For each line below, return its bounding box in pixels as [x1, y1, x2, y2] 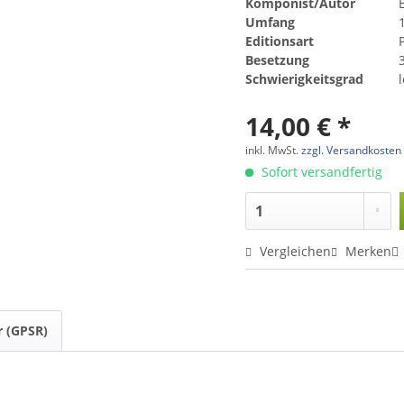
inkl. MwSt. [245, 142, 302, 158]
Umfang [245, 13, 296, 31]
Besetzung [245, 50, 310, 69]
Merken [345, 242, 392, 260]
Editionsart [245, 32, 315, 50]
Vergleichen [256, 242, 332, 260]
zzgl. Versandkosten [301, 142, 402, 158]
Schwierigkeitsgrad [245, 69, 364, 87]
